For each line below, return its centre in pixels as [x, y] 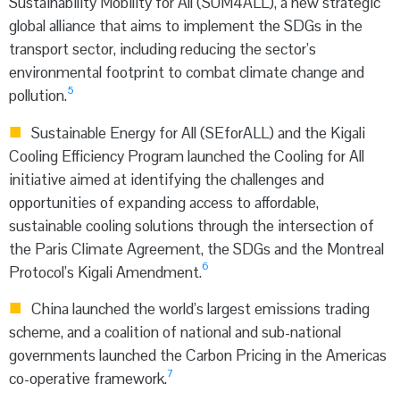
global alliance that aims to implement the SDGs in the [186, 26]
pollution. [38, 96]
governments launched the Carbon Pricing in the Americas [198, 355]
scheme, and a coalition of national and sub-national [175, 332]
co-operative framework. [88, 378]
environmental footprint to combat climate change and [187, 73]
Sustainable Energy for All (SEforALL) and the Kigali [196, 133]
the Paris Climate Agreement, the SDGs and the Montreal [196, 249]
